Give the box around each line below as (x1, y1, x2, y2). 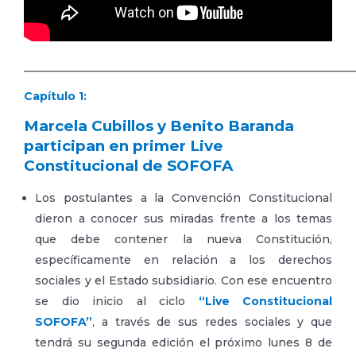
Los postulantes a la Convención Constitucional (35, 191, 332, 205)
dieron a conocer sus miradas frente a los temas (35, 211, 332, 226)
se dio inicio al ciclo (35, 294, 199, 308)
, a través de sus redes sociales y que (92, 315, 332, 329)
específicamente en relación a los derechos (35, 253, 332, 267)
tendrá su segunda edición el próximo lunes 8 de (35, 335, 332, 350)
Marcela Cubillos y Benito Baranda (24, 117, 294, 135)
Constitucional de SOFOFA (24, 157, 233, 175)
